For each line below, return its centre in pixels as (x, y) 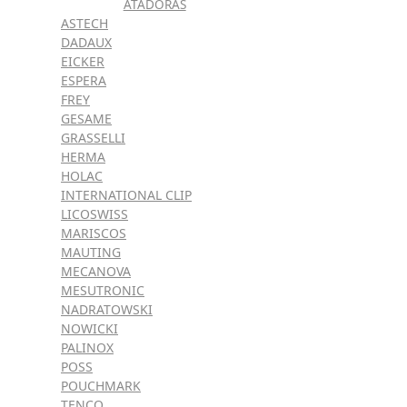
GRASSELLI (93, 137)
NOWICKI (89, 328)
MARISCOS (94, 233)
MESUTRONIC (103, 290)
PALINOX (87, 347)
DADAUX (86, 42)
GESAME (86, 118)
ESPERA (84, 80)
